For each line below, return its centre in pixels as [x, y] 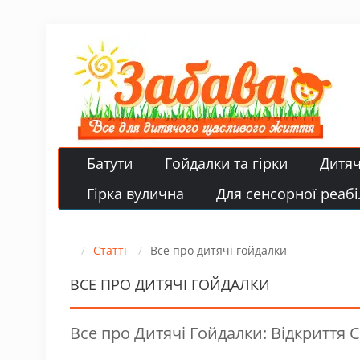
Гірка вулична [135, 194]
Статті [110, 250]
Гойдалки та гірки [226, 163]
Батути [110, 163]
